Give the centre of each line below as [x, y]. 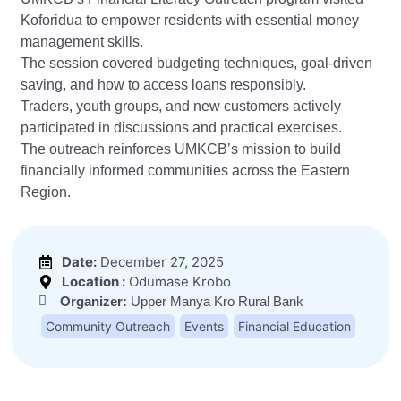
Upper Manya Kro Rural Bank [218, 301]
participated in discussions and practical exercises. [182, 128]
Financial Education [295, 326]
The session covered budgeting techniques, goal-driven [197, 64]
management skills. [82, 42]
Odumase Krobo [179, 281]
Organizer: [96, 301]
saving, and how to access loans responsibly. [164, 85]
